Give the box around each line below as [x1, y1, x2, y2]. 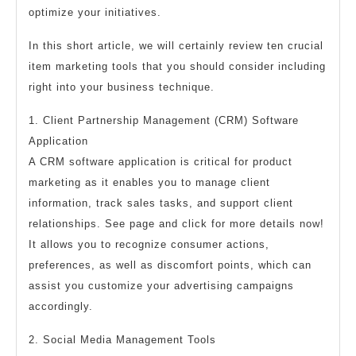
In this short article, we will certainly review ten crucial [29, 39, 323, 52]
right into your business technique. [29, 80, 215, 93]
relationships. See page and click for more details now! [29, 217, 324, 230]
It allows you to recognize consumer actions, [29, 238, 269, 250]
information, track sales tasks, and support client [29, 196, 293, 209]
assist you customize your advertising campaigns [29, 279, 294, 292]
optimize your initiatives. [29, 6, 161, 18]
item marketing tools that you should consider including [29, 60, 326, 72]
